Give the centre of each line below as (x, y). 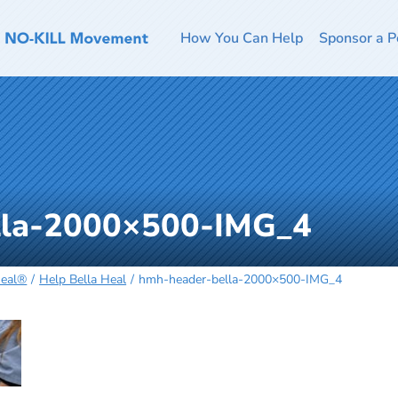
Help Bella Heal (83, 279)
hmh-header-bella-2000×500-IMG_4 (240, 279)
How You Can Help (242, 38)
